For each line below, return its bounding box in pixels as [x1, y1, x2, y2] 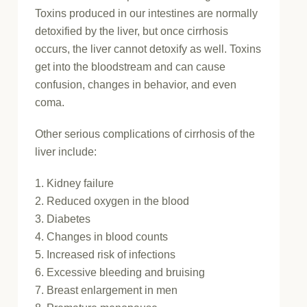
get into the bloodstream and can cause [35, 61, 226, 73]
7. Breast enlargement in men [35, 284, 178, 297]
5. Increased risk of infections [35, 249, 176, 261]
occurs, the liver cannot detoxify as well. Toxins [35, 43, 262, 56]
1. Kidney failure [35, 177, 114, 190]
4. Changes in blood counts [35, 231, 169, 243]
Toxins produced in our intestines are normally [35, 8, 258, 20]
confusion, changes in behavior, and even [35, 79, 237, 91]
